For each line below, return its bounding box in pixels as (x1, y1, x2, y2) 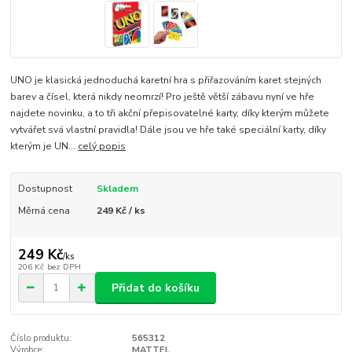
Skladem (96, 181, 138, 195)
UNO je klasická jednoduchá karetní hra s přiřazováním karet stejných (10, 73, 322, 86)
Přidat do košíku (112, 280, 200, 295)
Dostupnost (17, 181, 72, 195)
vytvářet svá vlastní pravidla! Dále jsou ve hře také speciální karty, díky (10, 123, 327, 136)
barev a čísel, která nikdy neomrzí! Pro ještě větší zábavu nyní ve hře (10, 90, 315, 103)
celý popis (78, 139, 126, 152)
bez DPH (46, 261, 81, 273)
